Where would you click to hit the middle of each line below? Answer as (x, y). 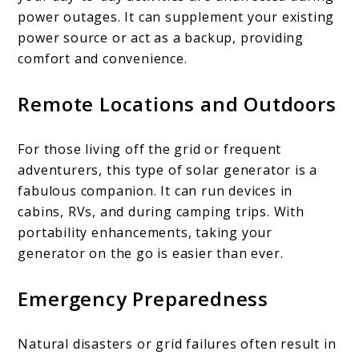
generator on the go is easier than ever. (151, 254)
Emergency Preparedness (143, 299)
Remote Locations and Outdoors (177, 104)
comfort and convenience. (103, 59)
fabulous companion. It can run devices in (155, 191)
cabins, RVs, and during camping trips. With (161, 212)
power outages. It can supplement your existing (176, 17)
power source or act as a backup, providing (161, 38)
